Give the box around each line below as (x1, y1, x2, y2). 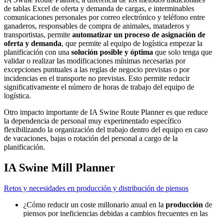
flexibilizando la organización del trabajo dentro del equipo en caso (4, 125, 208, 134)
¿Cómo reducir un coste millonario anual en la (23, 200, 166, 209)
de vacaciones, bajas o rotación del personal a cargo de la (4, 134, 178, 143)
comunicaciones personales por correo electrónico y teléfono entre (4, 13, 205, 22)
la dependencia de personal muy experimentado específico (4, 117, 181, 125)
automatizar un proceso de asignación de (72, 31, 205, 39)
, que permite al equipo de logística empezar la (62, 39, 202, 48)
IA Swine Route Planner (90, 108, 164, 117)
